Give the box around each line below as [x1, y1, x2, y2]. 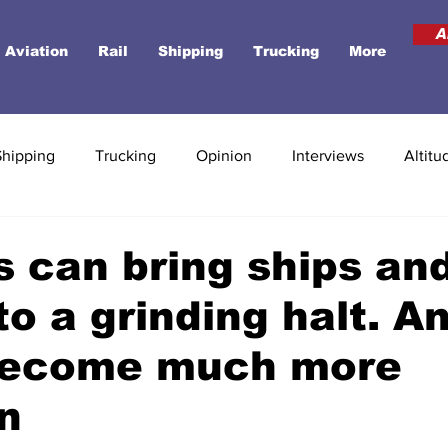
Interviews [292, 147, 364, 164]
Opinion [196, 147, 252, 164]
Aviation [5, 43, 68, 59]
